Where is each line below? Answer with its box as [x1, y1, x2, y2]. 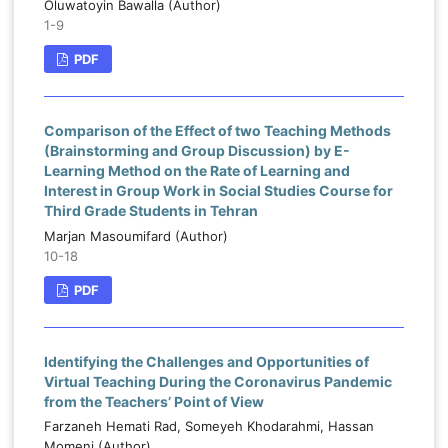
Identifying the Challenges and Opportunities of [43, 352, 369, 370]
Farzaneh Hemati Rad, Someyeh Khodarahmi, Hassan [43, 418, 374, 435]
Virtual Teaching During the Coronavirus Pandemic [43, 372, 392, 390]
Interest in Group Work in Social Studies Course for [43, 181, 393, 199]
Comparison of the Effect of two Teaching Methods [43, 121, 391, 139]
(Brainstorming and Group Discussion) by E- [43, 141, 350, 159]
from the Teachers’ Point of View [43, 392, 264, 410]
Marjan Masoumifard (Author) [43, 227, 228, 244]
